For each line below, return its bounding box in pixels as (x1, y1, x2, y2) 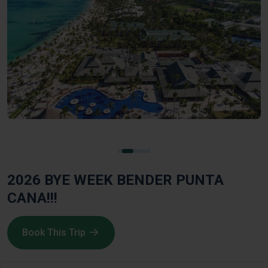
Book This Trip (22, 226, 86, 238)
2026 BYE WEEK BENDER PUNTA (7, 171, 224, 188)
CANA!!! (7, 189, 57, 206)
